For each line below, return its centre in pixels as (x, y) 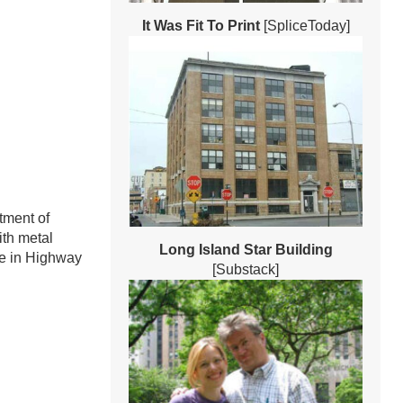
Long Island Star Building (246, 249)
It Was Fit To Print (201, 26)
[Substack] (246, 269)
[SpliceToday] (304, 26)
